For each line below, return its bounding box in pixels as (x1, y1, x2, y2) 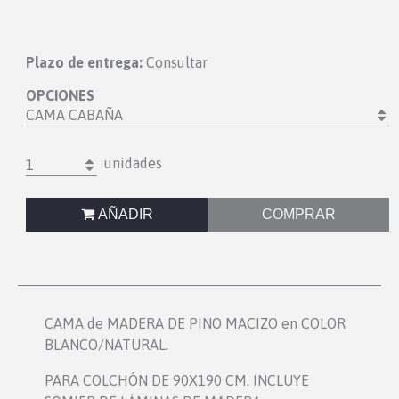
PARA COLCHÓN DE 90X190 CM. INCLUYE (45, 372, 309, 389)
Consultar (146, 54, 208, 71)
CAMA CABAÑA (26, 107, 124, 124)
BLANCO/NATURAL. (45, 337, 168, 354)
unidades (97, 155, 163, 172)
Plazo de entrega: (26, 54, 143, 71)
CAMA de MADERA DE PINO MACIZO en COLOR (45, 315, 346, 332)
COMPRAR (261, 207, 336, 223)
